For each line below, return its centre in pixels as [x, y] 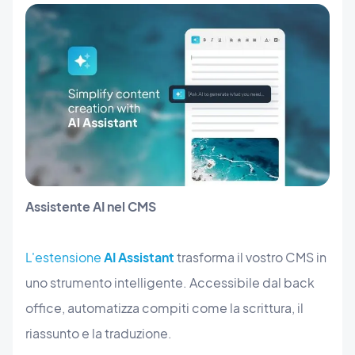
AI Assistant [139, 258]
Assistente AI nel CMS [91, 207]
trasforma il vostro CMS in [250, 258]
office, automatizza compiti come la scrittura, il [164, 308]
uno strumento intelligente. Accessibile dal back [170, 283]
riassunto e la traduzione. [99, 334]
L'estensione [65, 258]
